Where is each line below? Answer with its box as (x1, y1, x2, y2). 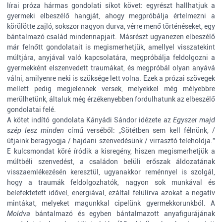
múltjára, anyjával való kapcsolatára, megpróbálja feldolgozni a (7, 54, 215, 61)
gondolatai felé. (7, 106, 56, 113)
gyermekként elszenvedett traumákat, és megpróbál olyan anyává (7, 64, 215, 72)
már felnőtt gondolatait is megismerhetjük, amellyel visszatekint (7, 43, 215, 51)
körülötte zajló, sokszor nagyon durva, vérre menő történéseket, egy (7, 22, 215, 30)
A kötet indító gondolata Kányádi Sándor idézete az (7, 116, 173, 124)
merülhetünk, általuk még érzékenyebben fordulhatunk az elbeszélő (7, 95, 215, 103)
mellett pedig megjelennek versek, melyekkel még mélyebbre (7, 85, 215, 93)
